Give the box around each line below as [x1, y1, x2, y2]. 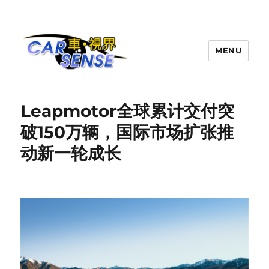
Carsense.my [20, 84, 114, 101]
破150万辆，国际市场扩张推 [20, 122, 234, 142]
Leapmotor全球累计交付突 [20, 101, 235, 121]
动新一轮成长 [20, 143, 122, 163]
